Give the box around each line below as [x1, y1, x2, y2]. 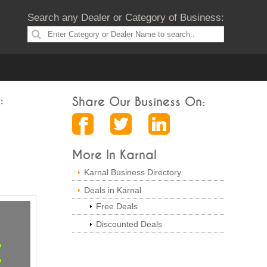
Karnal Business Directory [84, 167, 181, 177]
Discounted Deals [96, 219, 162, 229]
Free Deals [96, 201, 138, 211]
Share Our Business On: [72, 96, 205, 108]
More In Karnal [72, 149, 157, 162]
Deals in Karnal [84, 185, 141, 195]
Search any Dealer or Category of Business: [27, 12, 224, 23]
